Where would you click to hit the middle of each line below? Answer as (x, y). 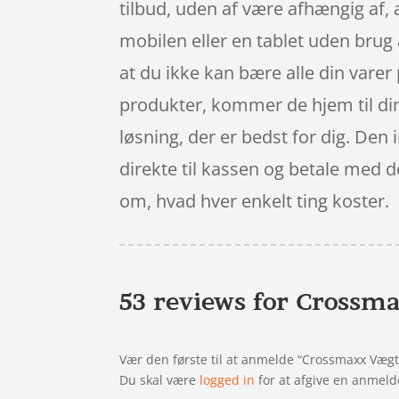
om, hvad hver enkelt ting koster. (255, 201)
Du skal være (160, 380)
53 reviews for (208, 302)
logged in (228, 380)
